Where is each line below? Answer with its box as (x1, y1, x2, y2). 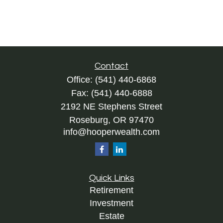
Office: (67, 75, 95, 85)
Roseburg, (69, 115, 111, 125)
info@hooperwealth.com (63, 127, 160, 137)
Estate (99, 211, 124, 221)
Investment (90, 198, 133, 208)
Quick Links (89, 173, 134, 183)
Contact (95, 61, 128, 71)
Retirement (90, 185, 133, 195)
